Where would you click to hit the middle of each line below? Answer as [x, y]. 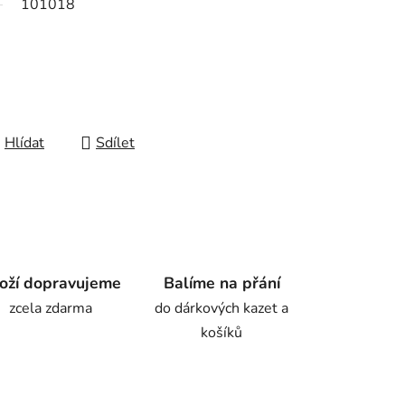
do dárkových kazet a [222, 309]
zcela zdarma [50, 309]
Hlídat [24, 143]
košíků [222, 333]
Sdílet [115, 143]
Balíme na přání [221, 283]
